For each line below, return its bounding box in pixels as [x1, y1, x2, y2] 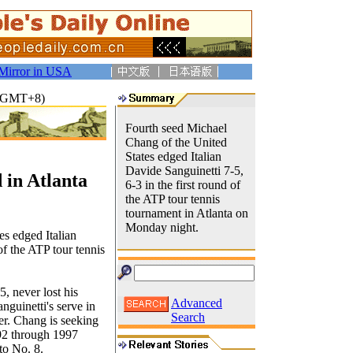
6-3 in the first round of [125, 178, 240, 191]
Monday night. [125, 221, 199, 234]
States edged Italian [125, 150, 221, 163]
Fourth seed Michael [125, 121, 227, 135]
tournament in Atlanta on [125, 206, 248, 220]
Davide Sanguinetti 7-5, [125, 164, 243, 177]
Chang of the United [125, 136, 227, 149]
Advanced [171, 296, 222, 310]
